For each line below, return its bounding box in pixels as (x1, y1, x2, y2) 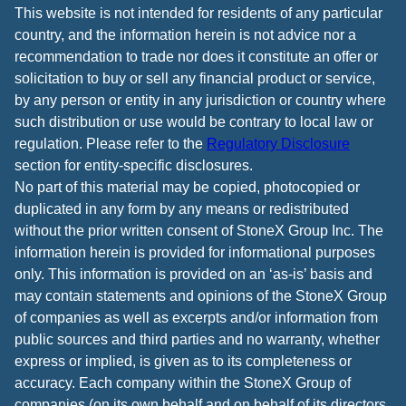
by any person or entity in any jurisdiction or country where (14, 92, 386, 108)
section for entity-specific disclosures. (14, 157, 253, 173)
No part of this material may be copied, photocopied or (14, 179, 360, 195)
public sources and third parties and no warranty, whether (14, 331, 380, 347)
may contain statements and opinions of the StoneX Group (14, 287, 387, 304)
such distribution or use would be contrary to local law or (14, 113, 373, 130)
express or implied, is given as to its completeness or (14, 353, 352, 369)
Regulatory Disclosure (207, 135, 350, 151)
